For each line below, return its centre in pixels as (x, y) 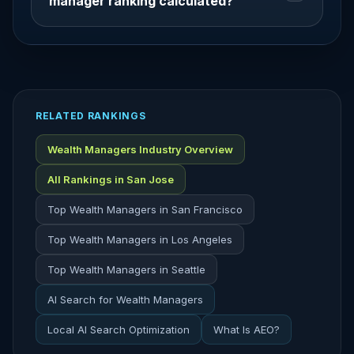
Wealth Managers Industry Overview (140, 149)
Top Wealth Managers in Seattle (126, 269)
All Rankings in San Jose (111, 179)
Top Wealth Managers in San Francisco (145, 209)
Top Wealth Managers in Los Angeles (140, 239)
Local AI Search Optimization (119, 330)
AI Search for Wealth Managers (125, 299)
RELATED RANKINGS (91, 116)
